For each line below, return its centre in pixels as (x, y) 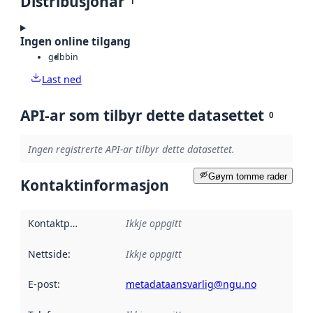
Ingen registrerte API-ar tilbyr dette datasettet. (131, 149)
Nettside (48, 254)
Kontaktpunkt (73, 224)
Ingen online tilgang (75, 41)
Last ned (61, 80)
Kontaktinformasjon (95, 185)
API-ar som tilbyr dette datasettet (142, 116)
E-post (42, 284)
